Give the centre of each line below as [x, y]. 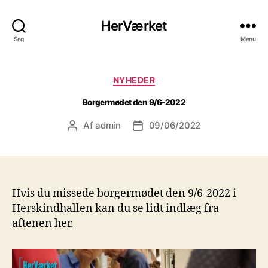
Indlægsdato [163, 126]
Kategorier [159, 77]
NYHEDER [134, 80]
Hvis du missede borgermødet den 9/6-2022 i [124, 193]
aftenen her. [43, 223]
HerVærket [134, 25]
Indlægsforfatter [106, 126]
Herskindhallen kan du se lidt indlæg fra [115, 208]
